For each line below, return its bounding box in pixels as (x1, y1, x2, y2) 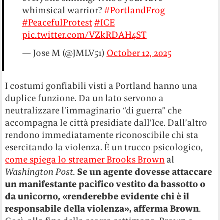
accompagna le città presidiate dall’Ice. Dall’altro (5, 116, 208, 128)
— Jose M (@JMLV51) (22, 47, 107, 58)
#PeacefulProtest (22, 16, 92, 28)
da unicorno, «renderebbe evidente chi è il (5, 190, 190, 202)
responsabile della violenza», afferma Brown (5, 202, 199, 214)
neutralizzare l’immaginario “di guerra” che (5, 104, 182, 116)
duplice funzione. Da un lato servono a (5, 92, 164, 104)
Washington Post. (5, 165, 76, 177)
